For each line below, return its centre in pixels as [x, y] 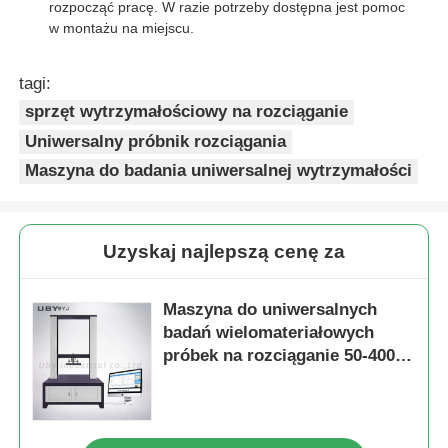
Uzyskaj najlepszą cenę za [224, 252]
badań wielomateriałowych [269, 333]
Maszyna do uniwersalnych [270, 310]
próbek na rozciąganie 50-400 [279, 356]
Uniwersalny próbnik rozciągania [156, 141]
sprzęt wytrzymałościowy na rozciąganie [187, 112]
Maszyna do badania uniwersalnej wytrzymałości [219, 171]
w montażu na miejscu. [122, 28]
